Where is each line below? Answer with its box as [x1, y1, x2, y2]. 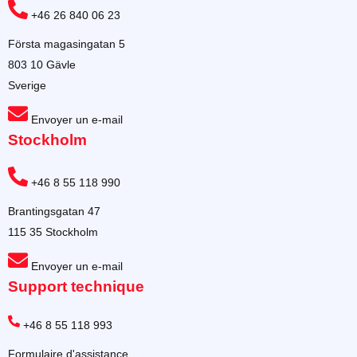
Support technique [8, 278, 144, 296]
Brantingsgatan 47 [8, 205, 100, 218]
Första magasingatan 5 [8, 37, 125, 51]
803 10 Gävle [8, 58, 76, 72]
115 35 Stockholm [8, 226, 98, 239]
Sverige [8, 79, 46, 92]
